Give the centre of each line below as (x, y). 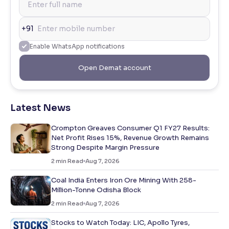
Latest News (40, 108)
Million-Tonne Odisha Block (96, 190)
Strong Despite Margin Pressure (105, 147)
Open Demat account (114, 67)
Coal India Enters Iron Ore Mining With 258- (124, 180)
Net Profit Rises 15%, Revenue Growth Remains (130, 138)
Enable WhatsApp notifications (77, 46)
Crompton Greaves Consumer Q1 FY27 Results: (130, 128)
